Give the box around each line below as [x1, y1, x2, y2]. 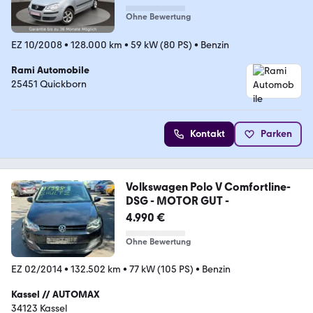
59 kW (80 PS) [131, 38, 192, 51]
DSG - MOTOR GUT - [125, 194, 229, 208]
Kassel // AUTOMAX [11, 289, 100, 301]
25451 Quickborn [11, 78, 87, 90]
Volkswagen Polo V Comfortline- [125, 180, 291, 194]
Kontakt [190, 127, 225, 140]
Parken [261, 127, 292, 140]
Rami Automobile [11, 64, 89, 76]
